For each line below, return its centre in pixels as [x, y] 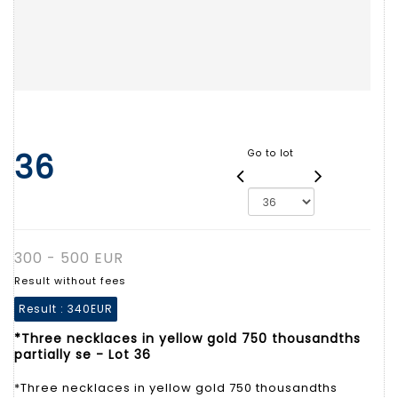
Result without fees [70, 280]
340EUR [90, 308]
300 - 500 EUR [69, 258]
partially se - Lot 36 [83, 354]
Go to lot [271, 153]
